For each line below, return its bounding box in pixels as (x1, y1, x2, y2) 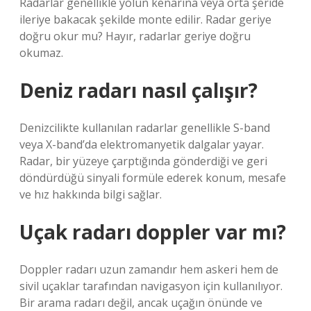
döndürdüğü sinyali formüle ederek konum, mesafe (19, 170, 286, 185)
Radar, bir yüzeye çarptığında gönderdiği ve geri (19, 153, 267, 169)
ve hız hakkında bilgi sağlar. (19, 187, 162, 202)
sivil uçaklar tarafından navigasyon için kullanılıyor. (19, 278, 283, 294)
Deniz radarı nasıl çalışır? (19, 77, 258, 103)
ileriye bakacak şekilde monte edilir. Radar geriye (19, 12, 271, 27)
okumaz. (19, 45, 63, 60)
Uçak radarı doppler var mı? (19, 219, 286, 245)
